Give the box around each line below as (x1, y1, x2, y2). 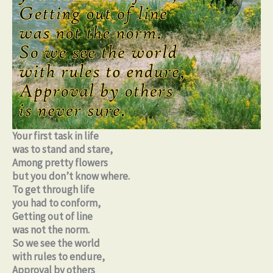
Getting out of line (12, 210, 93, 224)
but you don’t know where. (12, 169, 130, 183)
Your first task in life (12, 129, 99, 143)
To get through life (12, 183, 94, 197)
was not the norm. (12, 223, 90, 237)
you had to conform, (12, 196, 101, 210)
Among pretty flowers (12, 156, 108, 170)
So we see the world (12, 236, 100, 250)
